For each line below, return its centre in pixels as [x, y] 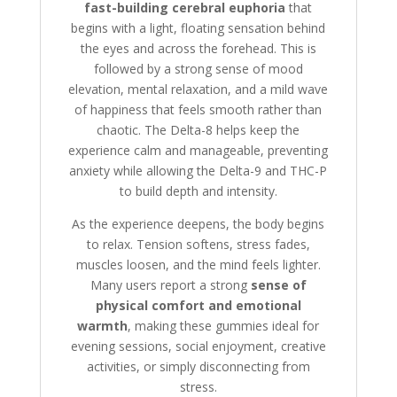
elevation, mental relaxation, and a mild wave [198, 90]
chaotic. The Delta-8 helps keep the [198, 130]
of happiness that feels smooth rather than [198, 110]
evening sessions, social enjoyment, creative [198, 346]
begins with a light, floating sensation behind [198, 28]
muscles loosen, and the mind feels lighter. [198, 265]
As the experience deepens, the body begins [198, 224]
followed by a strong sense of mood [198, 69]
